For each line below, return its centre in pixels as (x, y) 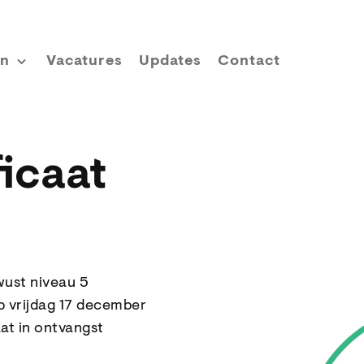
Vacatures (84, 62)
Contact (249, 62)
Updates (170, 62)
